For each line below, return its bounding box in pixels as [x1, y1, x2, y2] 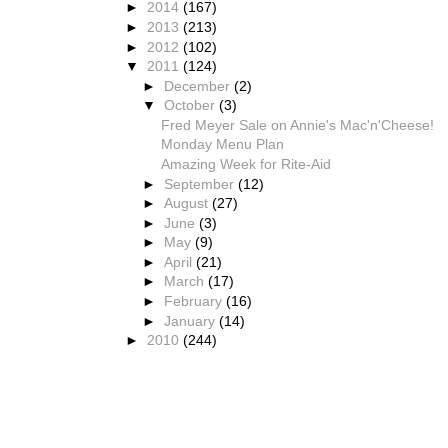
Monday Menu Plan [160, 136, 284, 153]
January [164, 312, 220, 329]
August [164, 195, 213, 212]
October [164, 97, 220, 114]
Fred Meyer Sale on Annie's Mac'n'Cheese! [160, 116, 434, 133]
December [164, 77, 235, 94]
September [164, 175, 239, 192]
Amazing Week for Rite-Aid [160, 155, 331, 172]
